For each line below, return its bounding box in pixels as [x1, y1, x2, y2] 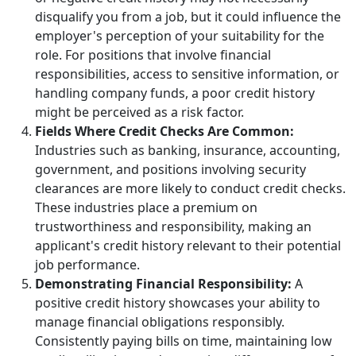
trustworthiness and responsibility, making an [35, 217, 311, 235]
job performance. [35, 255, 140, 273]
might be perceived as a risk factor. [35, 103, 244, 121]
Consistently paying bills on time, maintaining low [35, 331, 332, 350]
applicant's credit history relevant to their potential [35, 236, 341, 254]
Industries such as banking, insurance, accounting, [35, 141, 340, 159]
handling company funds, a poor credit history [35, 83, 315, 102]
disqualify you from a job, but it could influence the [35, 7, 341, 25]
